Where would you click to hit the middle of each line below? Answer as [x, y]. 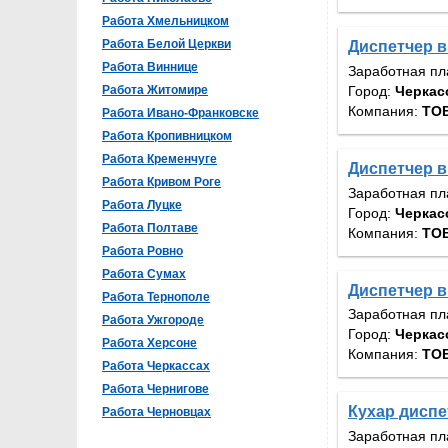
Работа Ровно [142, 251]
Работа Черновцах [156, 412]
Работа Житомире [155, 90]
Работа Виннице [150, 67]
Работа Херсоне [149, 343]
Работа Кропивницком [167, 136]
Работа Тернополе [156, 297]
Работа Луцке [142, 205]
